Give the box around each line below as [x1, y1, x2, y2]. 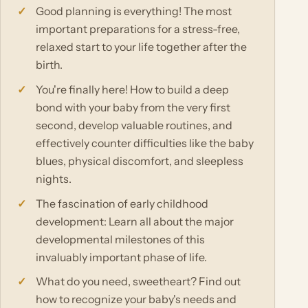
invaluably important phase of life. [36, 250, 208, 264]
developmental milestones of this [36, 232, 206, 246]
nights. [36, 172, 72, 186]
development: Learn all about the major [36, 214, 234, 228]
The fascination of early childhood [36, 196, 209, 210]
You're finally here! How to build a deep [36, 82, 230, 97]
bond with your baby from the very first [36, 100, 231, 115]
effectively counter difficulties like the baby [36, 136, 254, 151]
